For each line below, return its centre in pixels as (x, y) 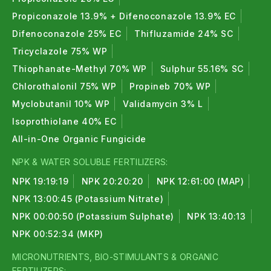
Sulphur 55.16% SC (202, 69)
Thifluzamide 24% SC (184, 34)
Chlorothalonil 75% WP (64, 87)
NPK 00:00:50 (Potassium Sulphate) (93, 217)
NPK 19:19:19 (41, 181)
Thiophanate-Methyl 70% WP (80, 69)
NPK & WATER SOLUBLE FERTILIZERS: (90, 162)
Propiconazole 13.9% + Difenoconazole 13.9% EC (124, 16)
